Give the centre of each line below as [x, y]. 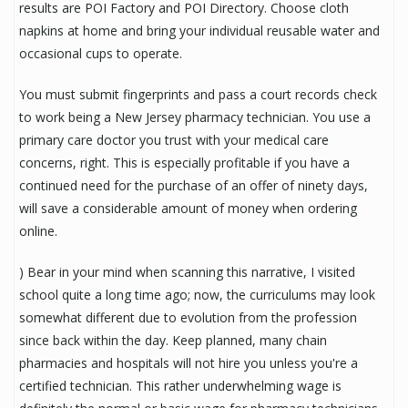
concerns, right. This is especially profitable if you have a [184, 162]
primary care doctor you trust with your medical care [174, 139]
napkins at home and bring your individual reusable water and [199, 30]
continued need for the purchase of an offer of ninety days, [194, 185]
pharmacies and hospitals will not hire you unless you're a [189, 362]
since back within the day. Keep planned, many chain [173, 340]
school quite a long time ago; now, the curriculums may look [197, 294]
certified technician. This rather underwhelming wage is [180, 385]
